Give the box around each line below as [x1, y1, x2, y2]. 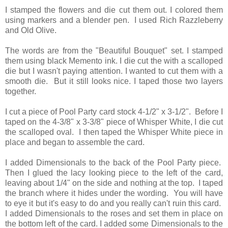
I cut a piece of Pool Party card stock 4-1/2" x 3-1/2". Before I [5, 107, 223, 117]
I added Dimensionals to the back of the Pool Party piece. [5, 158, 223, 167]
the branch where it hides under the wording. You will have [5, 189, 223, 198]
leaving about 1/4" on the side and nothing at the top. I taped [5, 179, 223, 188]
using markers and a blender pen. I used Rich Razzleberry [5, 16, 223, 25]
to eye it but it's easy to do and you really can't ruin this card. [5, 199, 223, 208]
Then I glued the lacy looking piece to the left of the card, [5, 168, 223, 178]
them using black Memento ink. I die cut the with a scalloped [5, 56, 223, 66]
